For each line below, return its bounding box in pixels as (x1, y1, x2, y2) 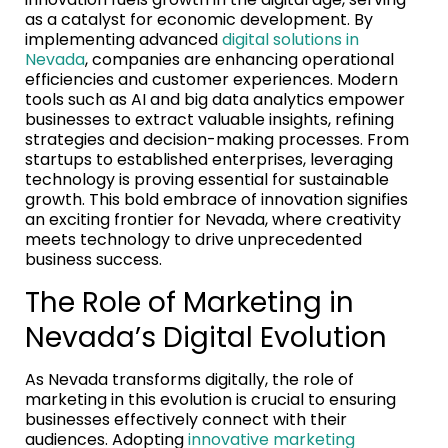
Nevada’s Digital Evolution (25, 317, 387, 357)
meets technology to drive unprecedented (25, 227, 362, 251)
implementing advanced (25, 27, 222, 51)
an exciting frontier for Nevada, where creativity (25, 207, 401, 231)
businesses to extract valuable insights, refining (25, 107, 394, 131)
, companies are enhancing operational (85, 47, 394, 71)
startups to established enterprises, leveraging (25, 147, 393, 171)
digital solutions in (222, 27, 359, 51)
